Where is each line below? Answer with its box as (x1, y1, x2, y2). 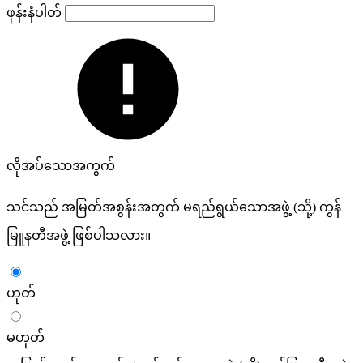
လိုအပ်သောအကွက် (6, 158, 115, 173)
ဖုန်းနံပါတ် (6, 5, 65, 19)
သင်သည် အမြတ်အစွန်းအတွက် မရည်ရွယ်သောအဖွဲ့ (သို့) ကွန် (6, 199, 341, 214)
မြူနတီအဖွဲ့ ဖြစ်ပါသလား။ (6, 228, 151, 242)
